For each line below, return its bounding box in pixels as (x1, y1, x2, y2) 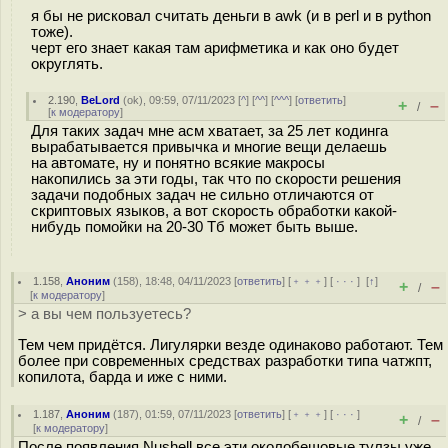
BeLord (81, 94, 121, 106)
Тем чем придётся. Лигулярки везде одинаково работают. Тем (18, 336, 443, 353)
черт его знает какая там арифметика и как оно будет (31, 39, 399, 56)
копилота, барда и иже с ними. (18, 368, 227, 385)
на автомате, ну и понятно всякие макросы (31, 155, 325, 171)
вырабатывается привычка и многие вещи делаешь (31, 139, 387, 155)
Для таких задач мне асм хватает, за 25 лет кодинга (31, 123, 388, 139)
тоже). (31, 23, 73, 40)
